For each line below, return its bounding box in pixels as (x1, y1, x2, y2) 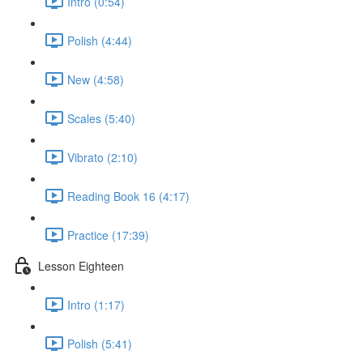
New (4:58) (67, 70, 124, 88)
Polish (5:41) (67, 335, 132, 352)
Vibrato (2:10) (67, 148, 138, 165)
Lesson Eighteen (38, 257, 124, 274)
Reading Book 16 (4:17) (67, 187, 190, 204)
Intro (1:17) (67, 296, 125, 313)
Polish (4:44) (67, 32, 132, 49)
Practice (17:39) (67, 226, 149, 243)
